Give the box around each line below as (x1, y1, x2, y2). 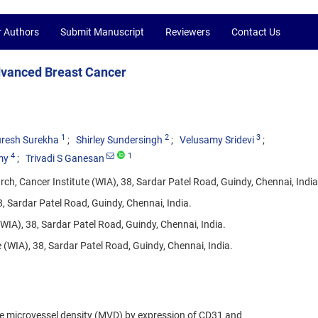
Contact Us (231, 26, 280, 38)
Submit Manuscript (60, 26, 144, 38)
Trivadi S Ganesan (26, 153, 104, 164)
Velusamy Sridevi (180, 134, 254, 146)
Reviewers (165, 26, 210, 38)
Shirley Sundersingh (76, 134, 163, 146)
